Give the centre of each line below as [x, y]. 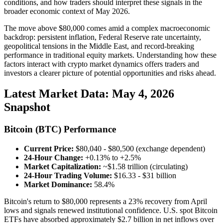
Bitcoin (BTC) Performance [60, 129]
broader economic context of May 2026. [67, 11]
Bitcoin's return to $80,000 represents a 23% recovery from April [106, 202]
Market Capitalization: [62, 167]
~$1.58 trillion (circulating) [144, 167]
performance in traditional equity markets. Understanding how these [110, 55]
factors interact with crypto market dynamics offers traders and [102, 64]
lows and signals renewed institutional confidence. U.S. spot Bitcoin [111, 211]
